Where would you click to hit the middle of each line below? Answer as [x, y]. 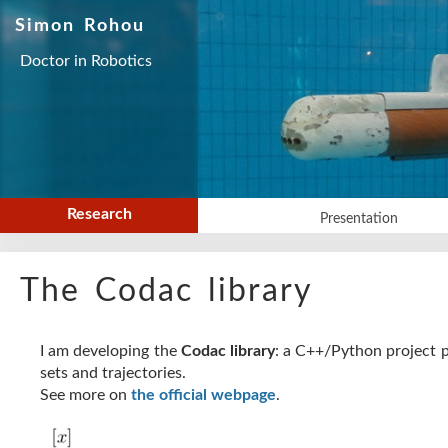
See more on [85, 395]
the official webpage [203, 395]
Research [99, 214]
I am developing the [110, 351]
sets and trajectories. [113, 373]
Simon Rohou [80, 26]
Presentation [358, 219]
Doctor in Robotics [86, 61]
